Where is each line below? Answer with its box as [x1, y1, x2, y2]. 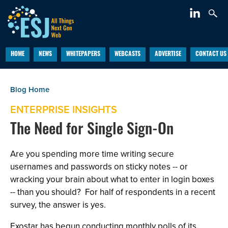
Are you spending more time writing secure [10, 148, 174, 160]
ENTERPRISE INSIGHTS [10, 102, 117, 117]
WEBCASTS [114, 51, 140, 58]
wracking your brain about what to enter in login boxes [10, 173, 214, 186]
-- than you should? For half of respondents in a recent [10, 186, 215, 198]
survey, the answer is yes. [10, 198, 106, 211]
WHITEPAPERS [66, 51, 100, 58]
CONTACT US [195, 51, 226, 58]
